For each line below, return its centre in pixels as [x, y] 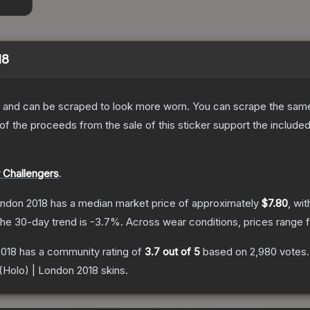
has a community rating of [81, 252]
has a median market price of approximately [155, 203]
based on [225, 252]
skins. [113, 271]
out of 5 [180, 252]
